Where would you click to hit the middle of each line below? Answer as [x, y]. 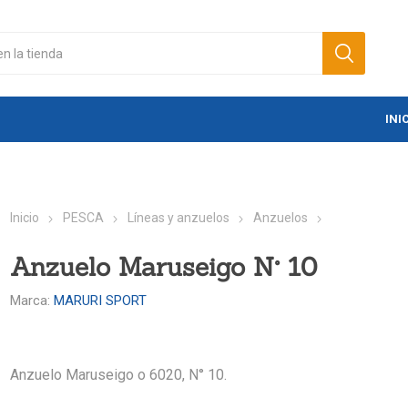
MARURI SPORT [101, 301]
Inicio [25, 218]
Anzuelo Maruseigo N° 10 [164, 267]
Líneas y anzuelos [179, 218]
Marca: [31, 301]
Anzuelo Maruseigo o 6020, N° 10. [119, 375]
